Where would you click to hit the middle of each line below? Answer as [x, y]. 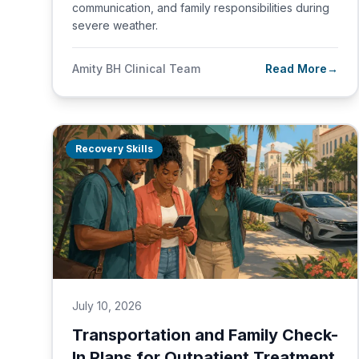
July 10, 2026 [107, 306]
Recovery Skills [114, 149]
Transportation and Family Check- [205, 335]
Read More [296, 69]
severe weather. [115, 25]
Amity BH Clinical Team [136, 69]
